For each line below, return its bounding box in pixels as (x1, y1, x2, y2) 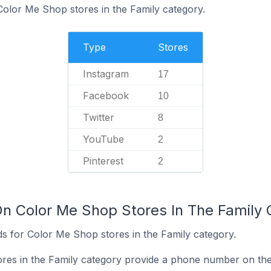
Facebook (83, 90, 129, 102)
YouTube (83, 133, 124, 145)
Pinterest (83, 155, 123, 167)
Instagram (83, 68, 129, 80)
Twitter (83, 111, 114, 123)
